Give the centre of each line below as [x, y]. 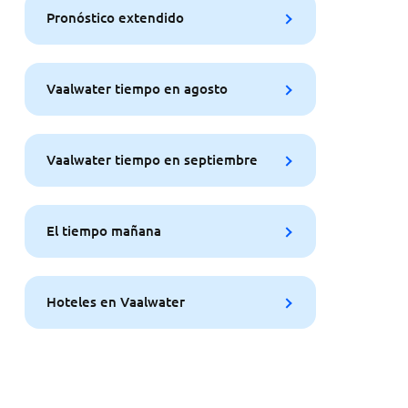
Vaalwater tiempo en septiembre [152, 160]
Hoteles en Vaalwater [115, 302]
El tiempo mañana [103, 231]
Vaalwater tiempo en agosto [137, 89]
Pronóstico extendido [115, 18]
